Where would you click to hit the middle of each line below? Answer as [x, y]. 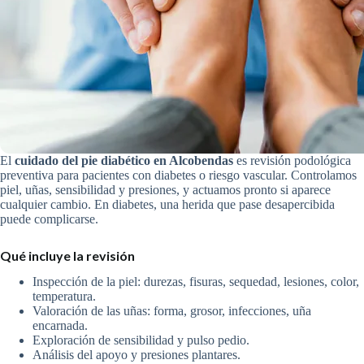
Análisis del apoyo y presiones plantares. [136, 355]
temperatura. [64, 297]
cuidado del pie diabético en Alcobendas [124, 160]
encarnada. [60, 326]
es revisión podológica [292, 160]
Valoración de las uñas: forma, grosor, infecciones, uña [172, 311]
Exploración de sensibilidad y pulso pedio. [141, 340]
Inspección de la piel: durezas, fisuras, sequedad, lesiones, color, [196, 282]
